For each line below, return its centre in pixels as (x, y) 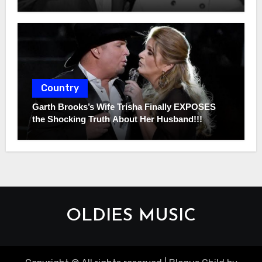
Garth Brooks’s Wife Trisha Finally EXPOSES (124, 106)
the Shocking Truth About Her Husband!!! (117, 119)
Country (60, 88)
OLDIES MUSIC (131, 216)
